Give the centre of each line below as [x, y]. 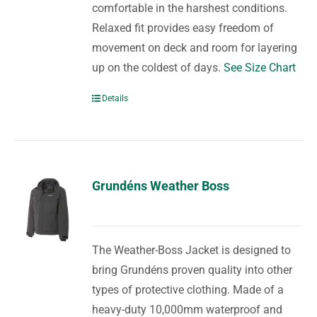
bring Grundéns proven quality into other [192, 270]
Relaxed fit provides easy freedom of [183, 28]
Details [115, 99]
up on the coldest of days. [158, 68]
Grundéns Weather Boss [161, 186]
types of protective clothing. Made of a [188, 290]
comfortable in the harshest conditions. [190, 8]
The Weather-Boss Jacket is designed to [192, 250]
